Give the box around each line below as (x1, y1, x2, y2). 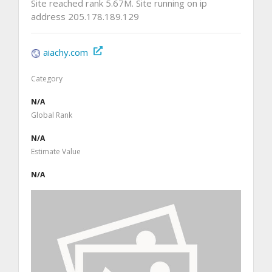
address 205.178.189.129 (31, 10, 139, 23)
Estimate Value (31, 146, 81, 157)
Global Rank (31, 110, 72, 121)
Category (31, 73, 63, 84)
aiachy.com (43, 46, 88, 59)
